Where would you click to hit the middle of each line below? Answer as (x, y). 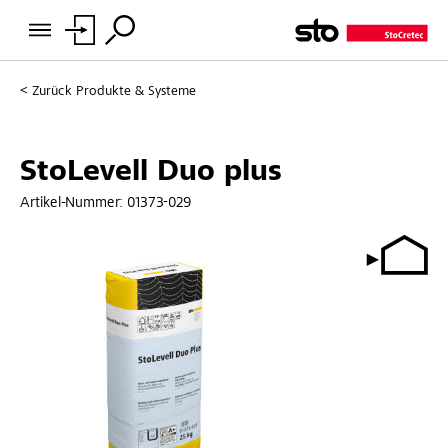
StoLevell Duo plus (151, 172)
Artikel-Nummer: (73, 203)
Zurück (52, 92)
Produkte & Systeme (136, 92)
